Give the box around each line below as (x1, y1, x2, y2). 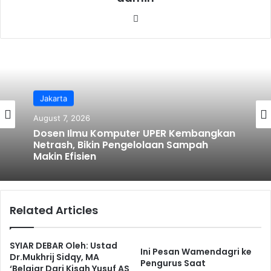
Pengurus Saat (140, 256, 206, 269)
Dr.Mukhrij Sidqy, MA (10, 250, 99, 263)
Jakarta (40, 93, 67, 103)
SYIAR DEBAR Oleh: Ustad (10, 239, 117, 252)
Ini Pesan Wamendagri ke (140, 245, 252, 258)
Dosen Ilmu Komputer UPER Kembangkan (33, 126, 235, 141)
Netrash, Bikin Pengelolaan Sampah (33, 138, 208, 152)
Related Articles (10, 202, 98, 218)
